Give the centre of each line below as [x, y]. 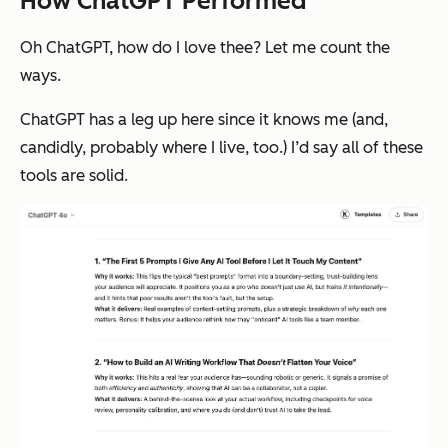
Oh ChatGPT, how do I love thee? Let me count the [205, 47]
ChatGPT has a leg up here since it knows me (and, [204, 119]
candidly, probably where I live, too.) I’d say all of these [221, 147]
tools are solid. [74, 175]
